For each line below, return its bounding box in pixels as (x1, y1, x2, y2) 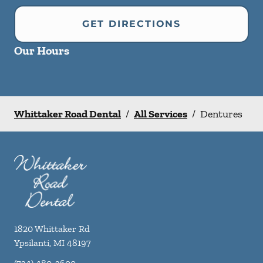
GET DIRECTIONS (82, 18, 181, 29)
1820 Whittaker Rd (14, 223, 90, 234)
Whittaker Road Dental (14, 107, 121, 120)
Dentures (200, 107, 242, 120)
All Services (134, 107, 187, 120)
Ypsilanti (14, 237, 49, 248)
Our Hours (14, 43, 69, 58)
